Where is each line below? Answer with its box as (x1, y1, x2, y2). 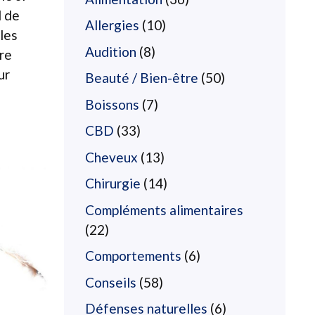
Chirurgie (85, 175, 141, 191)
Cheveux (85, 148, 138, 165)
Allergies (85, 17, 139, 33)
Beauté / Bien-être (85, 70, 198, 86)
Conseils (85, 274, 136, 290)
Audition (85, 43, 136, 60)
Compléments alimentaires (85, 201, 243, 218)
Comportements (85, 247, 181, 264)
